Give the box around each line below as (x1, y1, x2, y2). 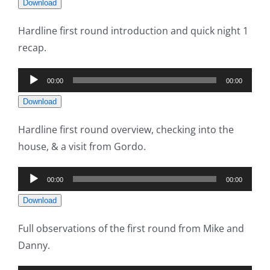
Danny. (18, 239, 50, 253)
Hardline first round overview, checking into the (18, 123, 234, 137)
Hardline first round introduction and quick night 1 (18, 24, 248, 38)
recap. (18, 41, 46, 55)
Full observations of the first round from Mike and (18, 222, 244, 236)
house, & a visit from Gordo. (18, 140, 146, 154)
